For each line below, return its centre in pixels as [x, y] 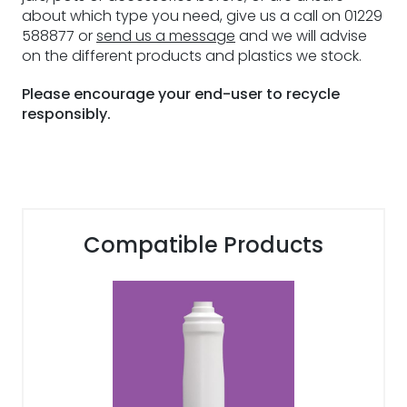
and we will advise [301, 36]
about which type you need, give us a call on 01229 [202, 16]
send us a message [166, 36]
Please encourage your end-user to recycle [181, 94]
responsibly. [66, 114]
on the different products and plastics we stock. [192, 56]
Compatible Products [203, 245]
